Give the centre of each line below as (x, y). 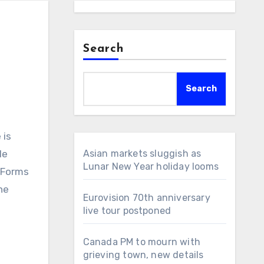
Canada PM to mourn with (142, 242)
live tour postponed (127, 211)
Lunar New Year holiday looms (151, 166)
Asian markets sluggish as (142, 154)
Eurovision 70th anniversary (146, 198)
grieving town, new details (143, 255)
